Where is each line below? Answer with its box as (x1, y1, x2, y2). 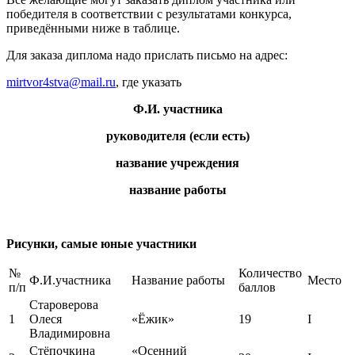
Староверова (29, 298, 98, 312)
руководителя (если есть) (105, 129, 250, 143)
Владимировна (29, 326, 110, 341)
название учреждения (116, 156, 239, 170)
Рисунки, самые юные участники (6, 237, 197, 251)
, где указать (116, 75, 181, 90)
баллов (239, 281, 276, 295)
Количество (239, 266, 302, 281)
